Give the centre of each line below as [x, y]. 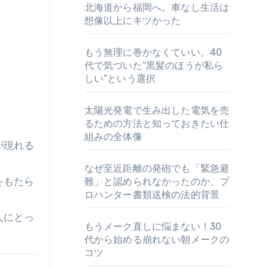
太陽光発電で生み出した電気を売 [157, 110]
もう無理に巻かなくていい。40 [153, 52]
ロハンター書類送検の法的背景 [152, 195]
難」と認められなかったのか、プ [157, 182]
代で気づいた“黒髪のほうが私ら [154, 66]
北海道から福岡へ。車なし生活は [157, 7]
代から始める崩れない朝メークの [157, 240]
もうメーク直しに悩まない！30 [153, 226]
